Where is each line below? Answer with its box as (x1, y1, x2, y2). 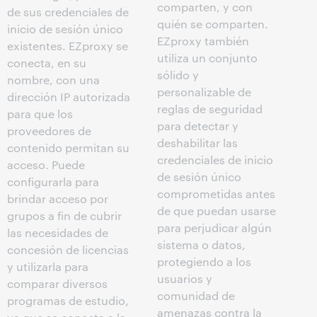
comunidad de (157, 288, 235, 304)
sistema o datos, (157, 237, 246, 253)
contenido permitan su (7, 140, 129, 156)
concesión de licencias (7, 242, 129, 258)
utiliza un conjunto (157, 50, 258, 66)
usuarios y (157, 271, 212, 287)
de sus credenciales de (7, 4, 129, 20)
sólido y (157, 67, 199, 83)
